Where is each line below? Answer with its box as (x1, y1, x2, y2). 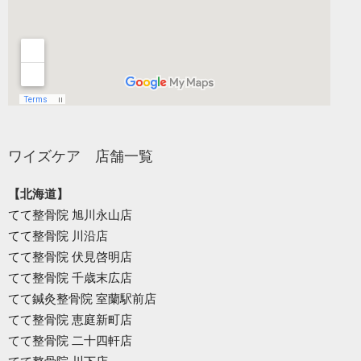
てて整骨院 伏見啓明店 (8, 250, 132, 264)
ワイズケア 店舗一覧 (8, 148, 153, 165)
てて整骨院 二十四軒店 (8, 334, 132, 348)
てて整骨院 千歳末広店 (8, 271, 132, 285)
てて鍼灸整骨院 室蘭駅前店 (8, 292, 156, 306)
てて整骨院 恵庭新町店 (8, 313, 132, 327)
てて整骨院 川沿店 (8, 229, 108, 243)
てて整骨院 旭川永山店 (8, 208, 132, 222)
